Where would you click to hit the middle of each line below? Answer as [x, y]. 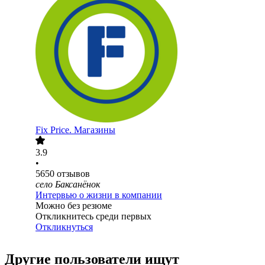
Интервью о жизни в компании [99, 195]
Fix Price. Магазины [75, 130]
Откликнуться [64, 227]
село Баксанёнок [68, 185]
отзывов [73, 174]
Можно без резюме [74, 206]
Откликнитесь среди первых [93, 216]
